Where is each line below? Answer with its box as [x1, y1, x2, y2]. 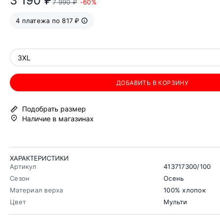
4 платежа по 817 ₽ [16, 17, 80, 25]
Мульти [164, 198, 188, 206]
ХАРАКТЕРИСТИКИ [10, 154, 69, 163]
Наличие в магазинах [22, 114, 94, 123]
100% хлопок [164, 186, 206, 194]
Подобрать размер [22, 105, 86, 113]
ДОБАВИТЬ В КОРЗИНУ [116, 79, 189, 86]
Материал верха [10, 186, 63, 194]
